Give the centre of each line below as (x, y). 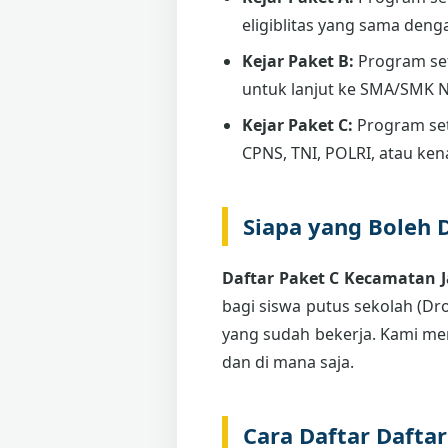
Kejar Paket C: (297, 124)
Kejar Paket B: (298, 60)
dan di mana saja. (288, 361)
